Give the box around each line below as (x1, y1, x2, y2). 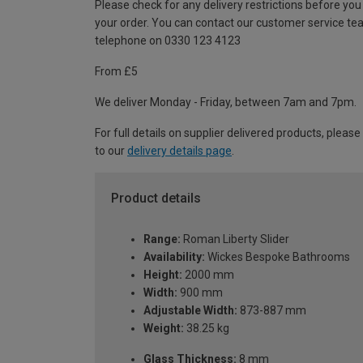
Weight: (143, 321, 184, 335)
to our (95, 144, 127, 158)
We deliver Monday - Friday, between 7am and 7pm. (95, 96, 357, 109)
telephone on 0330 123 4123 (95, 34, 241, 48)
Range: (143, 232, 181, 246)
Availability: (143, 250, 205, 263)
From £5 (95, 65, 138, 79)
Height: (143, 267, 182, 281)
